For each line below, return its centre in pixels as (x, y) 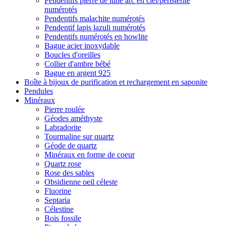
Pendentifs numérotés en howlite (96, 37)
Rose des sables (69, 173)
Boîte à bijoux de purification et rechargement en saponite (116, 82)
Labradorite (63, 127)
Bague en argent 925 (77, 73)
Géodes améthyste (73, 118)
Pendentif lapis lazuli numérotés (95, 27)
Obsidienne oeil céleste (81, 182)
